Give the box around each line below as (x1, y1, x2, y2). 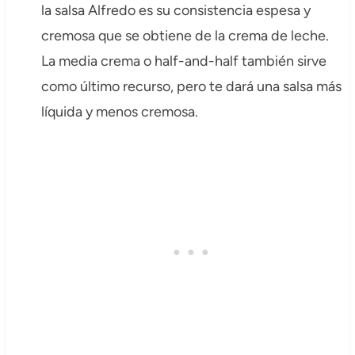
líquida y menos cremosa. (40, 103, 198, 121)
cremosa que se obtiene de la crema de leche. (40, 27, 329, 45)
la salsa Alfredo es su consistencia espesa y (40, 2, 311, 20)
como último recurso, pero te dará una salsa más (40, 78, 342, 96)
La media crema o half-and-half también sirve (40, 52, 326, 71)
